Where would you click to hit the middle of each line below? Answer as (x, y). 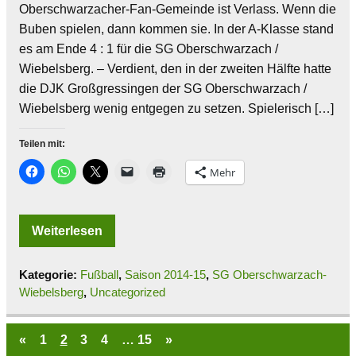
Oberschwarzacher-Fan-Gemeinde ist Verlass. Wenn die (178, 10)
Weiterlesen (67, 231)
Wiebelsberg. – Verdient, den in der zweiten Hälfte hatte (175, 69)
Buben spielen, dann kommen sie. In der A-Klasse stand (176, 29)
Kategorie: (50, 275)
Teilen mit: (42, 144)
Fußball (99, 275)
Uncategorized (128, 292)
